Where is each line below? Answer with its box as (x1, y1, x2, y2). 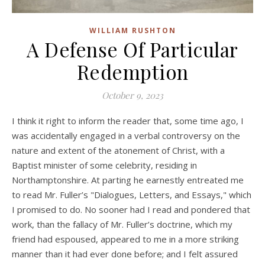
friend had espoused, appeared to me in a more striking (12, 233, 239, 245)
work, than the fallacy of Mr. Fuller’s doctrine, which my (12, 218, 232, 231)
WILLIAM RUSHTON (89, 25, 176, 36)
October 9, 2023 (102, 89, 163, 102)
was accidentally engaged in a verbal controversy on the (12, 130, 240, 142)
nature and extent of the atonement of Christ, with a (12, 144, 225, 157)
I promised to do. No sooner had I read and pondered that (12, 203, 250, 216)
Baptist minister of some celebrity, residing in (12, 159, 197, 172)
